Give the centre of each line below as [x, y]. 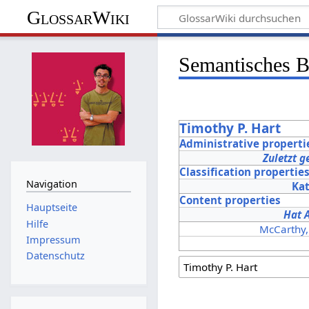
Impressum [53, 239]
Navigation [51, 183]
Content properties [230, 200]
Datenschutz [55, 256]
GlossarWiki [79, 17]
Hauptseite [51, 208]
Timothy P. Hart [230, 128]
